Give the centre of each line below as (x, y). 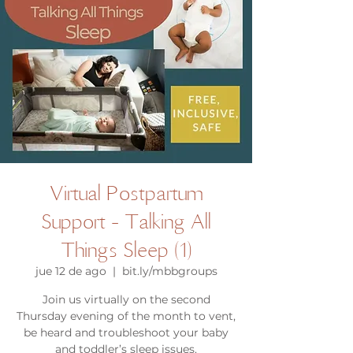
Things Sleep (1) (126, 249)
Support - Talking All (126, 221)
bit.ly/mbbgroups (169, 271)
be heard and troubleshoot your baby (126, 333)
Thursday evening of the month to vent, (126, 316)
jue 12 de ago (71, 271)
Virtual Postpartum (126, 193)
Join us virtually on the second (126, 299)
